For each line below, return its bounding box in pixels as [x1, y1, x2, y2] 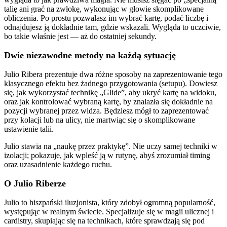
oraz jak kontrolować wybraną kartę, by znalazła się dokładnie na [4, 97, 213, 106]
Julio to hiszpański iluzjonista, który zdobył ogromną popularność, [4, 198, 215, 207]
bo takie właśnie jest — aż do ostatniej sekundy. [4, 31, 157, 41]
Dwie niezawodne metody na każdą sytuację [4, 50, 176, 60]
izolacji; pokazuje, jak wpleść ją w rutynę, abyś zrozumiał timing [4, 150, 210, 160]
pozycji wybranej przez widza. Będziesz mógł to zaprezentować [4, 106, 209, 115]
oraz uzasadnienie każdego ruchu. [4, 160, 112, 169]
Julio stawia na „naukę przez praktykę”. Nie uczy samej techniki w [4, 141, 217, 150]
